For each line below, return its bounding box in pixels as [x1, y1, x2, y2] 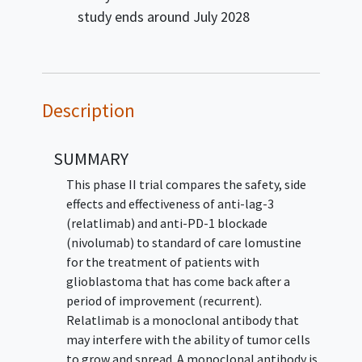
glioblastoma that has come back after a [65, 273, 290, 290]
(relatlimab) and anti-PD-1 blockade [65, 215, 267, 232]
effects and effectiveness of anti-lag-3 [65, 196, 274, 213]
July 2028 [192, 7, 250, 27]
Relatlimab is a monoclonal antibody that [65, 312, 299, 329]
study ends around [77, 7, 193, 27]
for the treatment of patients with [65, 254, 259, 271]
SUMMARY [53, 147, 128, 170]
